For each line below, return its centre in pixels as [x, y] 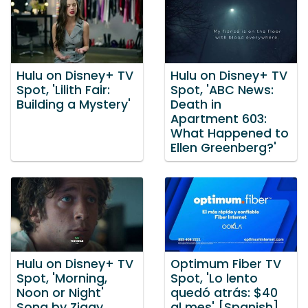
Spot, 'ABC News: [222, 90]
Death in [196, 105]
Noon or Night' [60, 293]
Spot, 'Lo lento [214, 278]
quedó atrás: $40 [224, 293]
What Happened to [230, 134]
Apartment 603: [219, 119]
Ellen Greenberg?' [223, 148]
